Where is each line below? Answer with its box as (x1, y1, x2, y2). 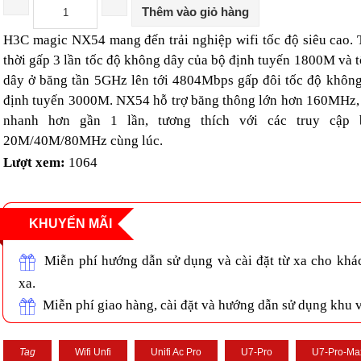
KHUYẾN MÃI (29, 217, 112, 230)
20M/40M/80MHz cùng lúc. (3, 133, 163, 148)
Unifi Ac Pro (151, 346, 201, 358)
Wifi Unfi (75, 346, 111, 358)
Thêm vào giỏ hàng (142, 5, 249, 19)
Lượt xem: (3, 155, 68, 170)
